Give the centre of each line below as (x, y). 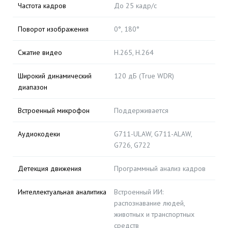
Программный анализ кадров (160, 168)
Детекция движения (50, 168)
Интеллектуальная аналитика (62, 192)
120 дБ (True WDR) (144, 76)
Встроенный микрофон (54, 110)
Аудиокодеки (39, 134)
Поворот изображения (53, 29)
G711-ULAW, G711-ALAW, (153, 134)
